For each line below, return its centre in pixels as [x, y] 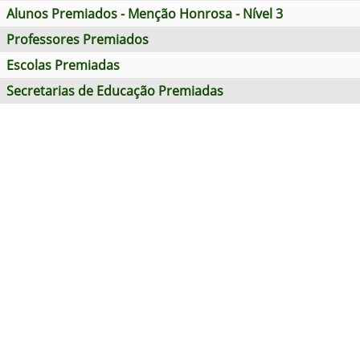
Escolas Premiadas [63, 65]
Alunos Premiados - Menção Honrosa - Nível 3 [145, 14]
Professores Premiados [78, 39]
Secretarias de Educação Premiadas [115, 91]
